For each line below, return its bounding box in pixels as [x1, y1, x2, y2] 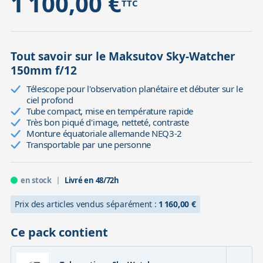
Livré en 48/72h [64, 174, 119, 186]
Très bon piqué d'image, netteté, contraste [26, 116, 189, 128]
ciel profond [26, 93, 73, 106]
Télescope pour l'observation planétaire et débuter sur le [26, 82, 243, 95]
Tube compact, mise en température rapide [26, 104, 193, 117]
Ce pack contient [10, 224, 108, 240]
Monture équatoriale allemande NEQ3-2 [26, 127, 183, 139]
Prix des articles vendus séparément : [14, 198, 159, 210]
